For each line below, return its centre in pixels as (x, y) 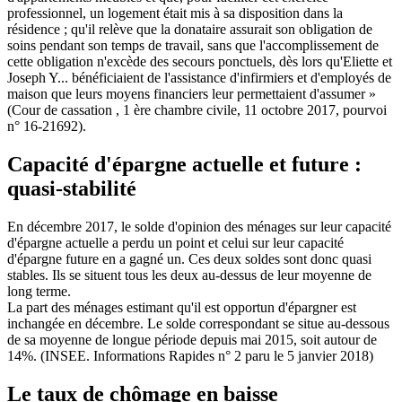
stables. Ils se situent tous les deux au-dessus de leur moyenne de (189, 275)
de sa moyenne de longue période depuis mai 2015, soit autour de (192, 340)
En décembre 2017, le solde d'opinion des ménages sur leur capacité (199, 227)
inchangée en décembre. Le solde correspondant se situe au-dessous (198, 324)
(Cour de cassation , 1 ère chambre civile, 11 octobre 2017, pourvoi (197, 110)
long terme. (39, 292)
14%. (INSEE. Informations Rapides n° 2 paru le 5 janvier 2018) (190, 356)
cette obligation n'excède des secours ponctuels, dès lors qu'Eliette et (200, 62)
